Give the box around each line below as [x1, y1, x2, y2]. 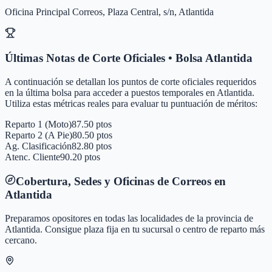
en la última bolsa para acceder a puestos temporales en [5, 87, 217, 98]
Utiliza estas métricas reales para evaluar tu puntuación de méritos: [5, 98, 257, 109]
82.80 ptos [72, 141, 112, 152]
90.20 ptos [60, 152, 100, 163]
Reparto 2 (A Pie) [5, 130, 72, 141]
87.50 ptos [72, 119, 112, 130]
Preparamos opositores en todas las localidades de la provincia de [5, 212, 253, 223]
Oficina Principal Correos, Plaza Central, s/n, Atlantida [5, 6, 214, 17]
